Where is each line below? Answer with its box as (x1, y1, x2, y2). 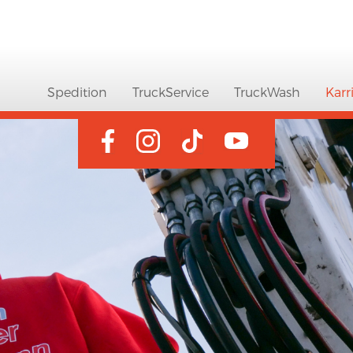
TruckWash (234, 84, 300, 99)
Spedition (47, 84, 107, 99)
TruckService (132, 84, 209, 99)
